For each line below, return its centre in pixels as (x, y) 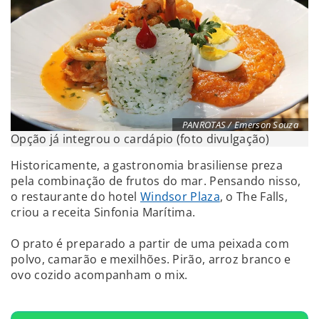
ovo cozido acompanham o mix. (99, 274)
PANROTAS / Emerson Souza (240, 124)
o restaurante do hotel (75, 196)
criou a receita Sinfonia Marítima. (103, 212)
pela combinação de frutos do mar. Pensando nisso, (156, 181)
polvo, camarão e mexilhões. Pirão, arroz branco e (151, 259)
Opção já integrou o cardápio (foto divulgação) (140, 138)
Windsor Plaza (180, 196)
